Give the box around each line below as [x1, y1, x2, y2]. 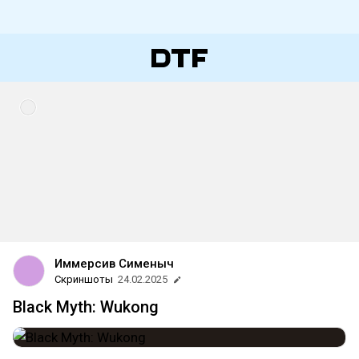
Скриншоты [54, 273, 113, 285]
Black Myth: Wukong [13, 297, 159, 317]
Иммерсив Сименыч [54, 256, 174, 271]
